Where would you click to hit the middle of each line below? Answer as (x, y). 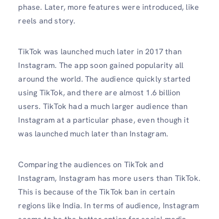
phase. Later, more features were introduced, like (109, 7)
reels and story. (47, 21)
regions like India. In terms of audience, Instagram (109, 205)
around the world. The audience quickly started (104, 79)
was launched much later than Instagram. (93, 133)
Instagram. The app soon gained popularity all (101, 65)
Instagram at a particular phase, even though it (104, 120)
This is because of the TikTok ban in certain (97, 192)
